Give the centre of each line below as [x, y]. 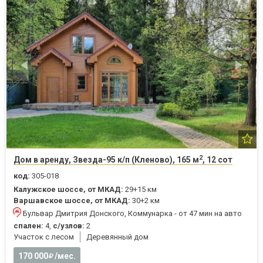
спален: [28, 226]
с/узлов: [69, 226]
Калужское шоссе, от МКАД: [68, 190]
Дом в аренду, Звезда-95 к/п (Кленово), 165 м [106, 160]
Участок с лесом [44, 237]
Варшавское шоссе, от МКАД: [72, 201]
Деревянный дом [117, 237]
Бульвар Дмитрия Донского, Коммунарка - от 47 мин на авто [132, 214]
